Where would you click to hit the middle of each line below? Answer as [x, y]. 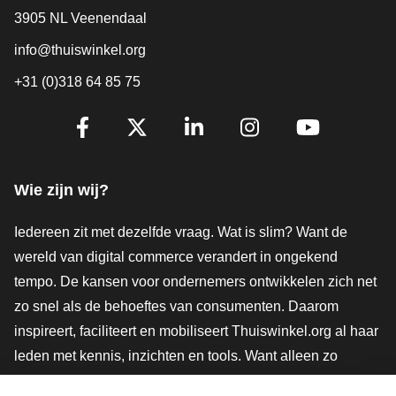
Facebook [128, 150]
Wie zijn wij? [61, 190]
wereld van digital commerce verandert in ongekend [176, 256]
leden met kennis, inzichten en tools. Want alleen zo [176, 355]
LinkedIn [232, 150]
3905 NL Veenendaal [80, 18]
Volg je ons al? [69, 120]
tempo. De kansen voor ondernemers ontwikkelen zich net [195, 281]
